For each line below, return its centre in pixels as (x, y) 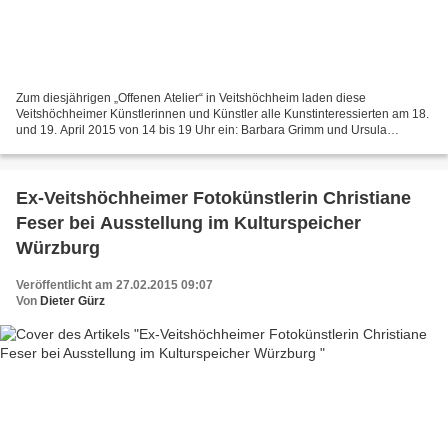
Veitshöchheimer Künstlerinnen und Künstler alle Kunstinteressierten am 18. (222, 114)
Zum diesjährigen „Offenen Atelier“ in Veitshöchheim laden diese (191, 98)
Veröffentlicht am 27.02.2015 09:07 (114, 285)
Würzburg (58, 248)
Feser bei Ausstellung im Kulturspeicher (188, 223)
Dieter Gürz (72, 301)
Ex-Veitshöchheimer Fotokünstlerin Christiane (213, 198)
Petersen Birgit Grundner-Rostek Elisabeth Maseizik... (161, 146)
